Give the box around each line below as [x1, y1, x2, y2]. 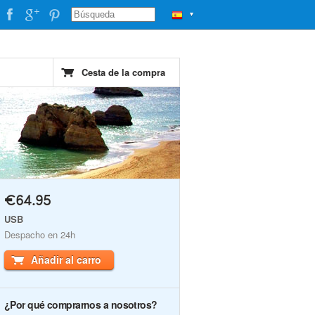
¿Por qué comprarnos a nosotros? [4, 297, 157, 311]
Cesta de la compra [82, 65, 165, 79]
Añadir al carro [31, 252, 101, 266]
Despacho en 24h [4, 228, 75, 241]
